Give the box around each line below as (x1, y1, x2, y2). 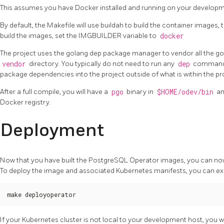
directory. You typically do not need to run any (27, 59, 176, 68)
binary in (125, 87, 155, 96)
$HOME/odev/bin (156, 87, 213, 96)
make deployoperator (7, 190, 76, 198)
